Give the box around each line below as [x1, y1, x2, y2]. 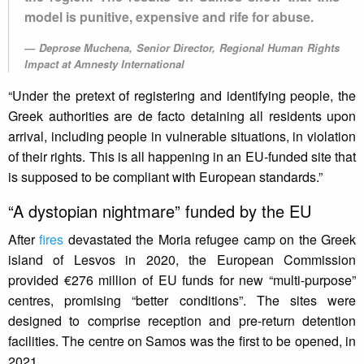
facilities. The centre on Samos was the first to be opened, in [8, 331, 356, 351]
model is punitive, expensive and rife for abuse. [24, 7, 314, 27]
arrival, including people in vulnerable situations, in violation [8, 127, 356, 146]
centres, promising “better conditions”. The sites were [8, 291, 356, 310]
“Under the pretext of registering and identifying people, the [8, 86, 356, 106]
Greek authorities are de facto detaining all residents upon [8, 106, 356, 126]
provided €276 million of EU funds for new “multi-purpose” [8, 271, 356, 290]
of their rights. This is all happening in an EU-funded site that [8, 147, 356, 167]
